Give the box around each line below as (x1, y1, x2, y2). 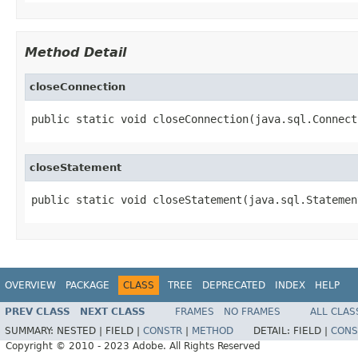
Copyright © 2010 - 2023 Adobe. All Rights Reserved (6, 340, 261, 352)
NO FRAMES (224, 306, 280, 318)
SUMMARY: (5, 325, 57, 337)
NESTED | (57, 325, 105, 337)
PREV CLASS (5, 306, 70, 318)
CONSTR (143, 325, 182, 337)
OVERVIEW (5, 279, 56, 291)
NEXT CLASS (80, 306, 145, 318)
